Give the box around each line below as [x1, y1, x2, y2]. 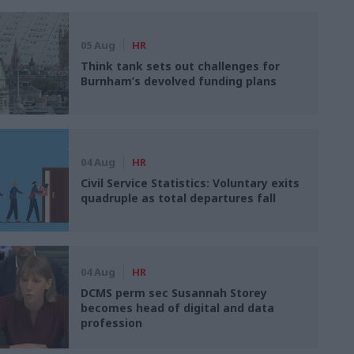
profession [81, 314, 143, 330]
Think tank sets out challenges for [81, 58, 281, 73]
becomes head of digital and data [81, 299, 275, 315]
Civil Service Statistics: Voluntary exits [81, 175, 300, 190]
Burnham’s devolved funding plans [81, 73, 277, 88]
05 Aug [81, 38, 116, 52]
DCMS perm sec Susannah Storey [81, 284, 268, 300]
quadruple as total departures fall [81, 190, 277, 205]
